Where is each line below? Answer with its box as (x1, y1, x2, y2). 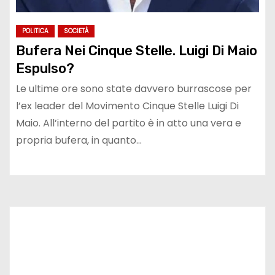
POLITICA (22, 26, 48, 36)
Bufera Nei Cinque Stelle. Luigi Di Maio (16, 42, 257, 60)
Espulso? (16, 60, 74, 77)
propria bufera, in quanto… (16, 133, 142, 148)
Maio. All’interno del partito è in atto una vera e (16, 116, 241, 131)
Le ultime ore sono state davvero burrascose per (16, 82, 252, 96)
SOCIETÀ (64, 26, 88, 36)
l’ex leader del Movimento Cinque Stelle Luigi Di (16, 99, 239, 114)
